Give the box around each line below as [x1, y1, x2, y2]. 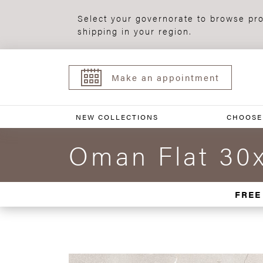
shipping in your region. [77, 25, 192, 37]
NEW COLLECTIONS [76, 112, 159, 122]
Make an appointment [112, 70, 220, 83]
